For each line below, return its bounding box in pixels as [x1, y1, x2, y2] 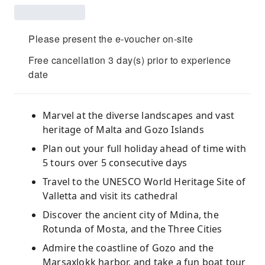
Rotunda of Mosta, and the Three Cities [43, 222, 222, 235]
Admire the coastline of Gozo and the [43, 241, 214, 254]
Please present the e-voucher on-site [28, 32, 193, 46]
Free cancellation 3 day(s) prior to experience [28, 53, 231, 67]
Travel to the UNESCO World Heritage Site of [43, 175, 246, 188]
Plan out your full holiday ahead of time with [43, 142, 247, 155]
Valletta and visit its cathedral [43, 189, 178, 202]
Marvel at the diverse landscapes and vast [43, 109, 235, 122]
